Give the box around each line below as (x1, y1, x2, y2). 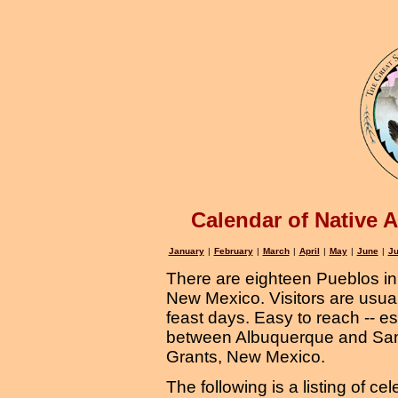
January (168, 246, 204, 256)
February (213, 246, 253, 256)
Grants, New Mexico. (165, 347, 330, 366)
